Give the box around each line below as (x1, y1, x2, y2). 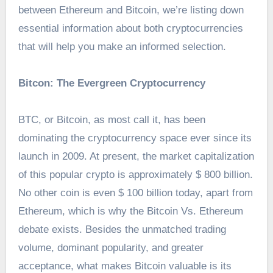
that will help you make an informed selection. (18, 41, 226, 53)
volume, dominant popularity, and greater (18, 242, 204, 254)
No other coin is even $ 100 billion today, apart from (18, 187, 253, 199)
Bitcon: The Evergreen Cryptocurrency (18, 77, 205, 90)
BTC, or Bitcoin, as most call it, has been (18, 114, 205, 126)
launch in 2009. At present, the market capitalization (18, 151, 254, 163)
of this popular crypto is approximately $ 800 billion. (18, 169, 253, 181)
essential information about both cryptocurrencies (18, 23, 243, 35)
